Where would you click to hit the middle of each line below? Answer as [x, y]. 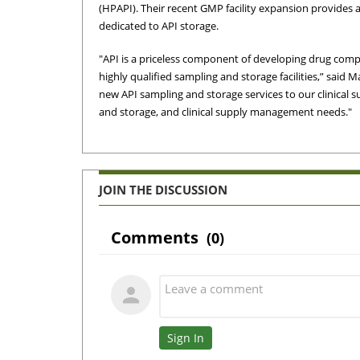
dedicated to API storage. [159, 25]
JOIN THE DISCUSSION [163, 190]
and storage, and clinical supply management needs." [225, 112]
